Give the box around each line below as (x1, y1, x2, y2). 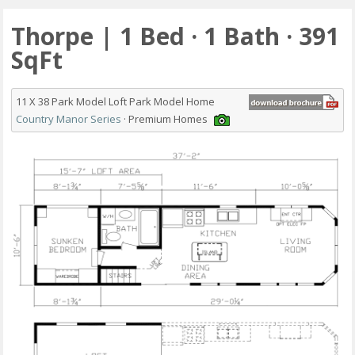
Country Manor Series (16, 112, 122, 127)
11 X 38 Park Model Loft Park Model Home (16, 94, 216, 109)
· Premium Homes (121, 112, 211, 127)
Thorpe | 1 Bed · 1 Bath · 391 (11, 20, 340, 53)
